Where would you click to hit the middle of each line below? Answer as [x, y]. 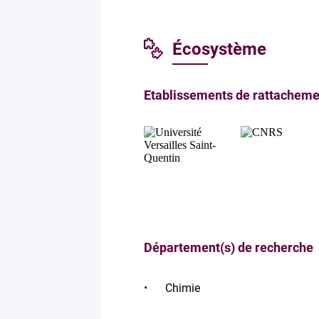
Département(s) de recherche [229, 247]
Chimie [183, 288]
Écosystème [219, 49]
